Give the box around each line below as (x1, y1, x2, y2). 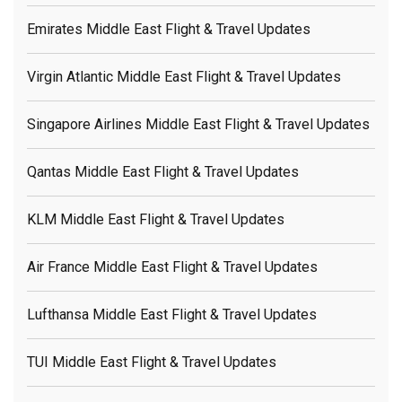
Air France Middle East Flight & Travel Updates (27, 258, 318, 275)
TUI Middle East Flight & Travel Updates (27, 353, 276, 371)
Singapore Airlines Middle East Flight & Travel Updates (27, 115, 370, 133)
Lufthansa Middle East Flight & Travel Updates (27, 305, 317, 323)
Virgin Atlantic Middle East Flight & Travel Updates (27, 67, 341, 85)
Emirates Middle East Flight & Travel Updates (27, 20, 310, 38)
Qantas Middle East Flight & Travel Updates (27, 162, 299, 180)
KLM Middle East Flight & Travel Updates (27, 210, 284, 228)
